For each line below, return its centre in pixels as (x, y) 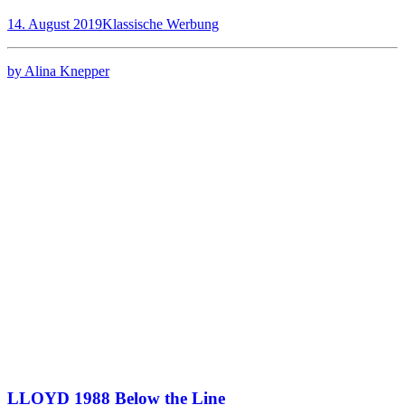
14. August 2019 (55, 24)
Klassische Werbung (160, 24)
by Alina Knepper (58, 71)
